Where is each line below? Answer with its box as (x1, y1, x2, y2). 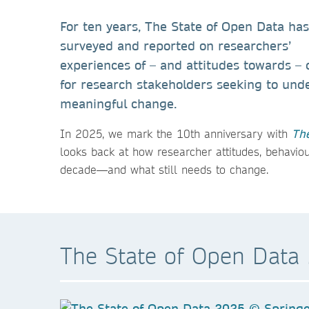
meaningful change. (60, 96, 177, 112)
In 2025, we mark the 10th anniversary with (60, 126, 292, 141)
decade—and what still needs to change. (60, 162, 268, 177)
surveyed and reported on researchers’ (60, 38, 291, 54)
